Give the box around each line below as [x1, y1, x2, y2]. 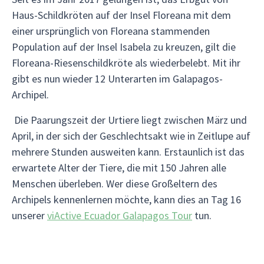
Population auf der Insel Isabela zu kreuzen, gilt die [12, 40, 236, 54]
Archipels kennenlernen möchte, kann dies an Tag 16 [12, 193, 241, 206]
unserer [12, 209, 47, 222]
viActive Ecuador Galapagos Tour [47, 209, 192, 222]
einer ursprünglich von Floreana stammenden [12, 24, 210, 38]
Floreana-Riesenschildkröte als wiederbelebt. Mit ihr [12, 56, 240, 70]
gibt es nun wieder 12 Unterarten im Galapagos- [12, 72, 223, 85]
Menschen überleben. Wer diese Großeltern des [12, 177, 217, 190]
